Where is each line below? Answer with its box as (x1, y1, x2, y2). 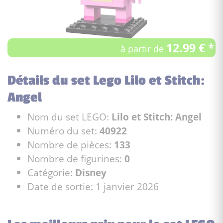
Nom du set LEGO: (27, 110, 111, 123)
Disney (75, 165, 107, 179)
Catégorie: (27, 165, 75, 179)
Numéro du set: (27, 123, 100, 137)
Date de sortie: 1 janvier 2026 (27, 179, 159, 193)
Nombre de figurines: (27, 151, 124, 165)
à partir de (120, 42, 166, 55)
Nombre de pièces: (27, 137, 114, 151)
